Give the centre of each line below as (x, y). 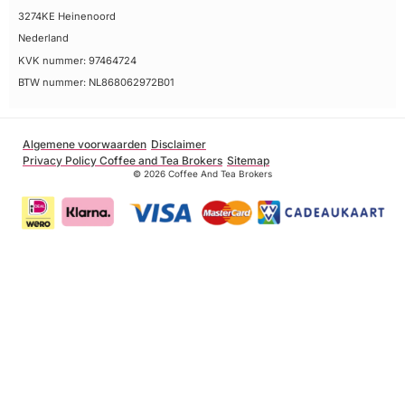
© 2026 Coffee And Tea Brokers (202, 174)
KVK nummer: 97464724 (77, 60)
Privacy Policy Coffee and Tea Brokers (122, 161)
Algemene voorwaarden (85, 145)
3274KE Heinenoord (67, 16)
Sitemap (248, 161)
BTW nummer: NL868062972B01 (96, 82)
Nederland (43, 38)
